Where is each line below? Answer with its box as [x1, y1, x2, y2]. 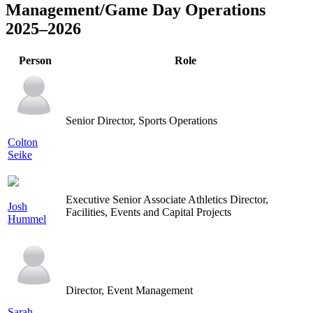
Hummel [8, 213, 46, 226]
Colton [8, 136, 38, 149]
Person [19, 54, 52, 67]
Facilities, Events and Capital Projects [66, 206, 231, 219]
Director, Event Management [66, 284, 193, 297]
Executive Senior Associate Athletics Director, [66, 194, 268, 206]
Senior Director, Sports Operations [66, 115, 217, 127]
